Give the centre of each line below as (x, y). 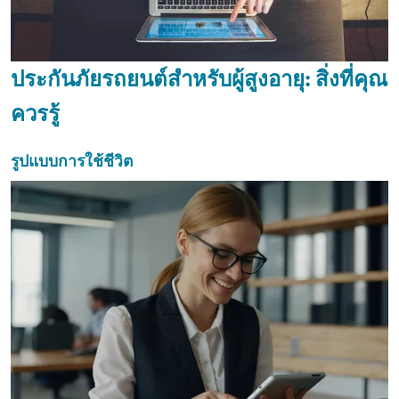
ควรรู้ (35, 114)
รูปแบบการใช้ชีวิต (72, 162)
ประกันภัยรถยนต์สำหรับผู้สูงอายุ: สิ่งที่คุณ (199, 79)
